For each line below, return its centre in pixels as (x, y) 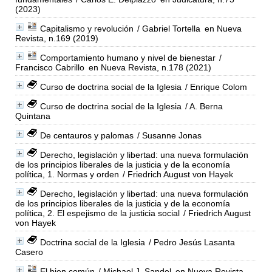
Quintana (32, 116)
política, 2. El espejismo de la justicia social (97, 213)
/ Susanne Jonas (168, 135)
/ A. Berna (202, 106)
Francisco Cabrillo (49, 67)
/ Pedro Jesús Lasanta (190, 242)
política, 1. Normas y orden (67, 174)
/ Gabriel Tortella (167, 28)
